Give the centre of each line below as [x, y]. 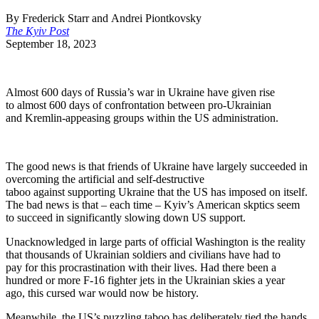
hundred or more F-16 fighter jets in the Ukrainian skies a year [145, 280]
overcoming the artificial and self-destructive [105, 179]
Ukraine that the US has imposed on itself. [213, 192]
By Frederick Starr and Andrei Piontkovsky [105, 18]
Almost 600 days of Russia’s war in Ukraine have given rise [140, 92]
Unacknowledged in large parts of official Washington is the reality [156, 241]
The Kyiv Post [37, 31]
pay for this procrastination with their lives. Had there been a [141, 267]
